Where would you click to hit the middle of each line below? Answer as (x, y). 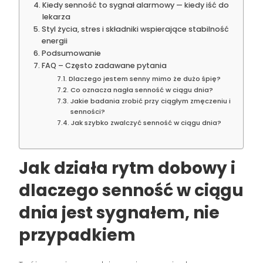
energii (54, 41)
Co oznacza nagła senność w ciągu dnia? (141, 90)
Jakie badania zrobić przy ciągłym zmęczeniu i (150, 101)
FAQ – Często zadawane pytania (104, 65)
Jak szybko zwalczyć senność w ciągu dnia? (146, 122)
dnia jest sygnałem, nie (119, 213)
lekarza (56, 16)
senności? (87, 111)
